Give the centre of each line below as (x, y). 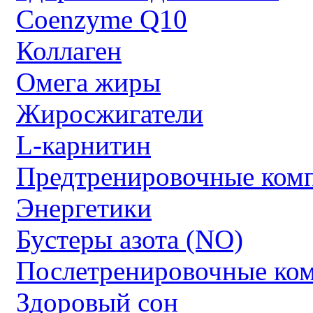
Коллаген (69, 50)
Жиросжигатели (110, 113)
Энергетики (84, 208)
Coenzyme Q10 (102, 19)
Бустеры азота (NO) (130, 239)
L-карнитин (83, 145)
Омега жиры (88, 82)
